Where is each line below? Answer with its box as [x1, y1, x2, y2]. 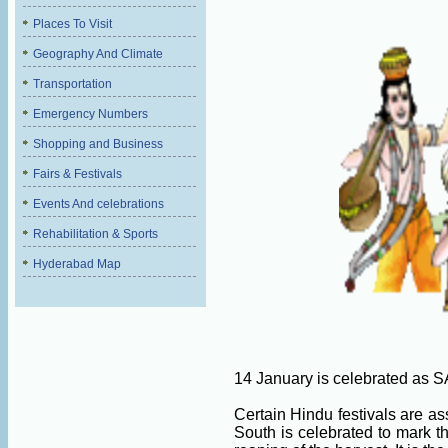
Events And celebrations [33, 197, 164, 211]
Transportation [33, 77, 112, 91]
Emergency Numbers [33, 107, 148, 121]
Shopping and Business [33, 137, 163, 151]
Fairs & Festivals [33, 167, 122, 181]
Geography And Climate [33, 47, 163, 61]
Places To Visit [33, 17, 112, 31]
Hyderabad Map [33, 257, 121, 271]
